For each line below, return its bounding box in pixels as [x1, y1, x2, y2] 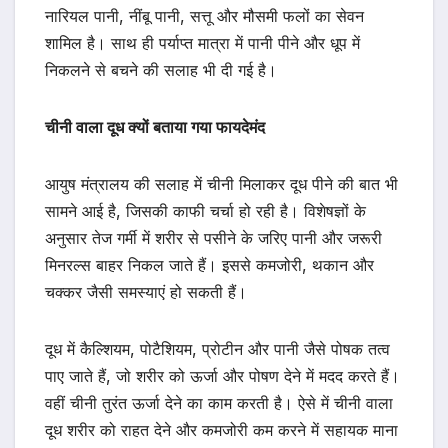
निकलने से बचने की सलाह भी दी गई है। [45, 59, 277, 80]
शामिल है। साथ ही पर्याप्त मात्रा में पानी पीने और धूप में [45, 32, 360, 53]
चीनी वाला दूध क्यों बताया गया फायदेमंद [45, 116, 265, 137]
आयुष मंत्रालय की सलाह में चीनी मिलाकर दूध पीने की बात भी [45, 173, 398, 194]
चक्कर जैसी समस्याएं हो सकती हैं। [45, 281, 247, 302]
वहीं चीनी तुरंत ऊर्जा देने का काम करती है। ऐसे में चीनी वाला [45, 392, 393, 413]
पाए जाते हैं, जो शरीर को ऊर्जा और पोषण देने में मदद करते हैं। [45, 365, 400, 386]
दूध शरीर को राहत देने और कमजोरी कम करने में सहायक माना [45, 419, 398, 440]
